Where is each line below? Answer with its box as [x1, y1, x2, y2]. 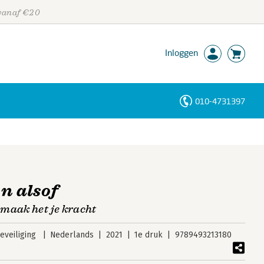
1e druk [134, 230, 163, 240]
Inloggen [165, 47, 198, 58]
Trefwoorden [4, 153, 61, 164]
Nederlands [50, 230, 94, 240]
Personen [4, 117, 48, 128]
